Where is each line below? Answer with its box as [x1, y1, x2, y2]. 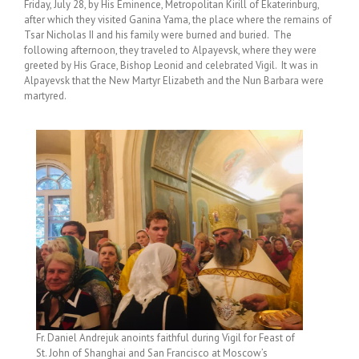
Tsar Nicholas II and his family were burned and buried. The [24, 28, 292, 42]
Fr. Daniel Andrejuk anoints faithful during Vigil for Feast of [36, 330, 295, 345]
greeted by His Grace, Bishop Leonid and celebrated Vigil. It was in [24, 58, 318, 73]
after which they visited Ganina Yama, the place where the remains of [24, 13, 332, 27]
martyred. [24, 89, 67, 103]
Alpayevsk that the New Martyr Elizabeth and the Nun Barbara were [24, 74, 324, 88]
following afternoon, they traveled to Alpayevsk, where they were [24, 43, 317, 58]
